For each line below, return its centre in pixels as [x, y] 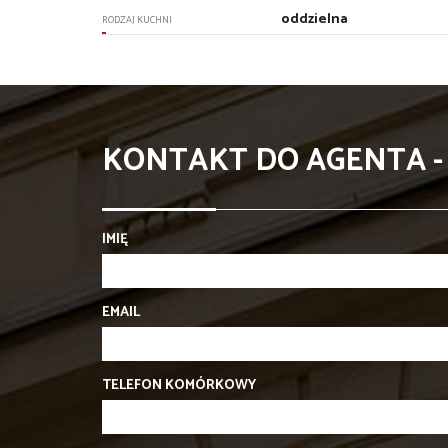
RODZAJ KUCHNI [137, 19]
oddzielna [315, 19]
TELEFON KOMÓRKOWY [179, 386]
